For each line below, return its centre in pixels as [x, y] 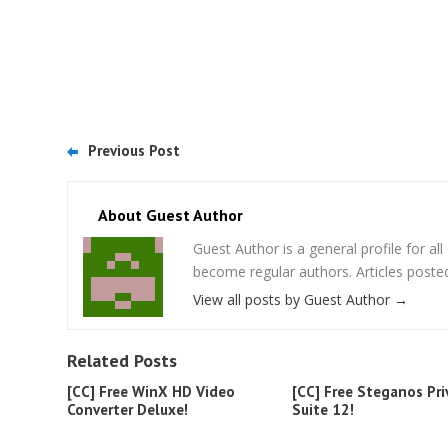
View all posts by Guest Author [293, 299]
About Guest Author [170, 215]
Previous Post [134, 150]
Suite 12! [323, 409]
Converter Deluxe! [127, 409]
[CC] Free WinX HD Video [151, 391]
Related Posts [122, 360]
